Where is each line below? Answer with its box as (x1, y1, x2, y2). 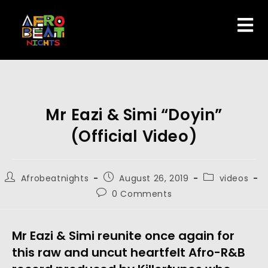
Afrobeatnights (20, 172, 89, 184)
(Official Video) (70, 126, 198, 147)
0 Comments (112, 188, 172, 200)
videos (219, 172, 249, 184)
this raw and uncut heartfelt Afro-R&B (12, 244, 245, 261)
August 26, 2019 (119, 172, 189, 184)
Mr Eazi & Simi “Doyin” (45, 104, 223, 126)
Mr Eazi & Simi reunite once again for (12, 227, 234, 244)
